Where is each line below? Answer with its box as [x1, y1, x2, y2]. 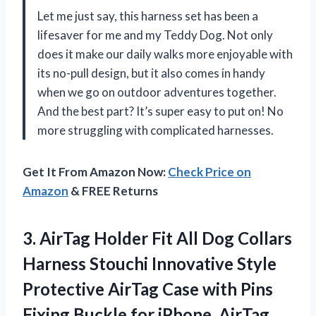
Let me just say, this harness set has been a [37, 8, 258, 23]
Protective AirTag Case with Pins [23, 278, 273, 299]
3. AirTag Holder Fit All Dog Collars [23, 227, 292, 248]
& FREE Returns [68, 183, 158, 198]
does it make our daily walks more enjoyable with [37, 46, 293, 61]
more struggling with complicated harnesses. [37, 122, 274, 138]
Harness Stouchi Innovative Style [23, 253, 276, 274]
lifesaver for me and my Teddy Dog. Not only [37, 27, 273, 42]
